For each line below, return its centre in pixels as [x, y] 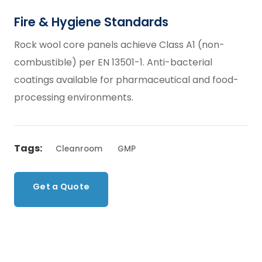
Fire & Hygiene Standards [91, 22]
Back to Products [166, 192]
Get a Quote [61, 186]
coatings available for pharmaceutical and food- [126, 80]
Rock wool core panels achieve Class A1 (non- [119, 44]
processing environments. [74, 97]
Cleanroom [79, 149]
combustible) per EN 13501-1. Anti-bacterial [113, 62]
